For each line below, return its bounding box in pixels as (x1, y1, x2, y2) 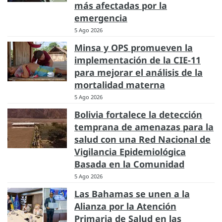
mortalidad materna (74, 79, 165, 91)
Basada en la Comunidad (74, 158, 184, 170)
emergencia (74, 12, 127, 24)
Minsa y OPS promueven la (74, 42, 193, 54)
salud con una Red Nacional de (74, 133, 211, 146)
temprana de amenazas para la (74, 121, 214, 133)
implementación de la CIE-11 (74, 54, 201, 66)
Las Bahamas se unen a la (74, 188, 190, 200)
